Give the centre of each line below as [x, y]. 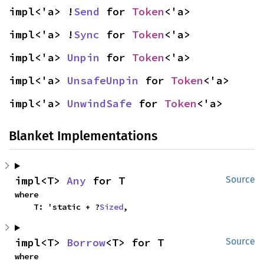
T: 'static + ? [67, 207]
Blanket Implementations [83, 136]
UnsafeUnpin [103, 80]
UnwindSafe [100, 103]
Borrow [86, 242]
